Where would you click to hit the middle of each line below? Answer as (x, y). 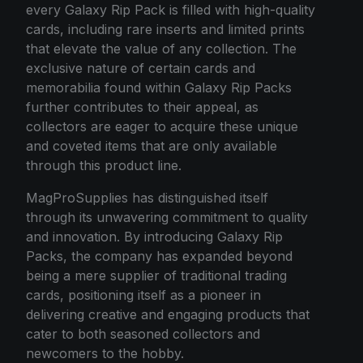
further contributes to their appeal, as (142, 107)
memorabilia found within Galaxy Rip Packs (159, 87)
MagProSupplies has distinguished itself (147, 197)
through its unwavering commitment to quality (167, 217)
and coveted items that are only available (152, 145)
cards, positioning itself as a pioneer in (143, 295)
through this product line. (104, 165)
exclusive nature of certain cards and (141, 68)
